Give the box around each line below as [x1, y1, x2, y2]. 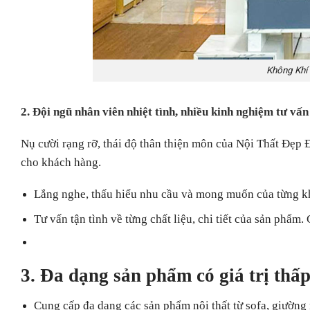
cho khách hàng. [21, 155, 101, 169]
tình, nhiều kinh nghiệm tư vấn [152, 104, 309, 118]
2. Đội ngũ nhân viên [21, 104, 127, 118]
